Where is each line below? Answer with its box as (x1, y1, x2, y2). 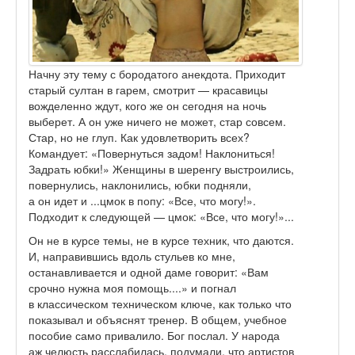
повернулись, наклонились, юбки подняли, (29, 177, 251, 193)
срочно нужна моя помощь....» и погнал (29, 280, 236, 296)
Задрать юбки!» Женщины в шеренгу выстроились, (29, 161, 294, 177)
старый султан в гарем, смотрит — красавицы (29, 82, 268, 98)
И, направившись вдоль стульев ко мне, (29, 248, 235, 265)
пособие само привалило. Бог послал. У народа (29, 327, 280, 344)
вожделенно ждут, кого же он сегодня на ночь (29, 97, 266, 114)
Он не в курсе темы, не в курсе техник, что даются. (29, 232, 294, 249)
